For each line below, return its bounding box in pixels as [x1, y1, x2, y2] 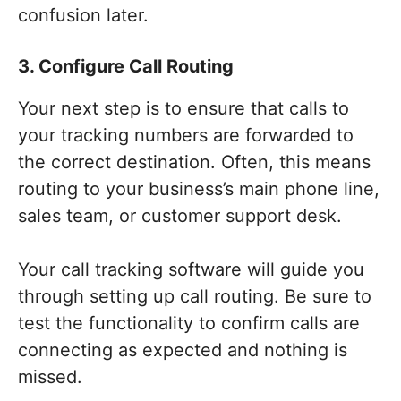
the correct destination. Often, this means [18, 151, 371, 174]
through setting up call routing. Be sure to [18, 286, 371, 308]
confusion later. [18, 4, 149, 27]
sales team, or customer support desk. [18, 205, 342, 227]
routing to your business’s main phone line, [18, 178, 380, 200]
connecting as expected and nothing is [18, 339, 347, 362]
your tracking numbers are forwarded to [18, 124, 354, 147]
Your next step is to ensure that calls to [18, 98, 349, 120]
